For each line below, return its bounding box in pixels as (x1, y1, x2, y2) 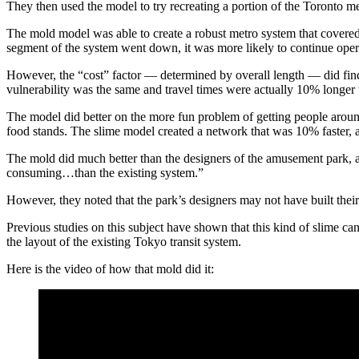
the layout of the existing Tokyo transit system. (6, 234, 241, 248)
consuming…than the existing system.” (6, 165, 207, 179)
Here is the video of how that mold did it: (6, 261, 214, 276)
